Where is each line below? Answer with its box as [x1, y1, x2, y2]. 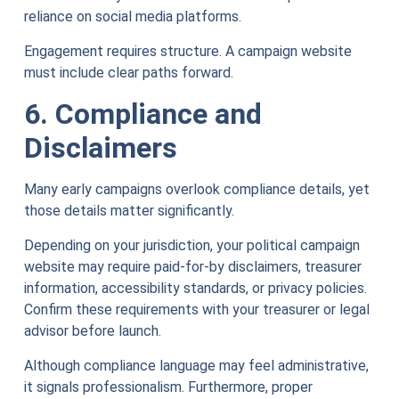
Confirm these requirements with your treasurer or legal [23, 301, 370, 319]
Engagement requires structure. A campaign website [23, 43, 352, 61]
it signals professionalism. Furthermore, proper [23, 379, 313, 396]
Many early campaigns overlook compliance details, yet [23, 181, 370, 199]
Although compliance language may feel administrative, [23, 357, 369, 375]
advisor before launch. [23, 322, 161, 340]
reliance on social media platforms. [23, 8, 241, 26]
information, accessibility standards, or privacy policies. [23, 280, 367, 297]
